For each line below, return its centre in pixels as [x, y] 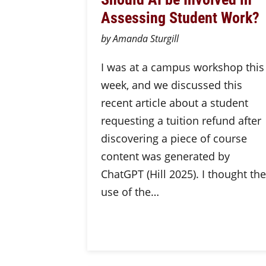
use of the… [130, 192]
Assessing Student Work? [182, 17]
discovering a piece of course [174, 138]
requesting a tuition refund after [181, 121]
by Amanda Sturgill [140, 39]
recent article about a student [174, 103]
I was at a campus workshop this [182, 67]
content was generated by [165, 156]
